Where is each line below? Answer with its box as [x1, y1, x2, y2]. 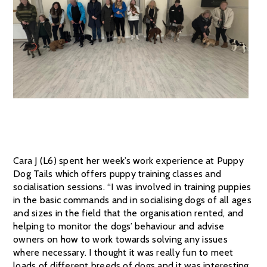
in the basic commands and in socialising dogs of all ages [13, 194, 252, 206]
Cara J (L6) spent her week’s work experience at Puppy [13, 154, 244, 166]
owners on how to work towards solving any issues [13, 233, 228, 245]
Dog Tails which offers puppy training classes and [13, 167, 222, 179]
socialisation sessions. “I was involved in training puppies [13, 181, 252, 193]
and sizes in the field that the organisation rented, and [13, 207, 244, 219]
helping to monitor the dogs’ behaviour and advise [13, 220, 225, 232]
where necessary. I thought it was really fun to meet [13, 246, 234, 258]
